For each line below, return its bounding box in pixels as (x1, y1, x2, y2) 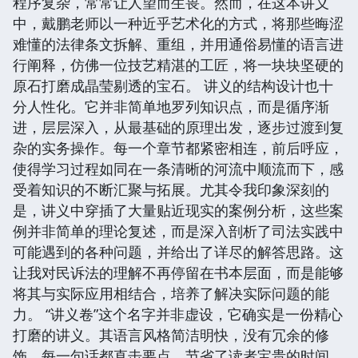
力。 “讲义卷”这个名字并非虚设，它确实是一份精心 (13, 304, 343, 324)
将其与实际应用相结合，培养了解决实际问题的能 (13, 283, 329, 303)
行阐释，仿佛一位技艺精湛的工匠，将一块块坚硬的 (13, 54, 344, 74)
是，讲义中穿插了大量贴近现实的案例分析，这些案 (13, 200, 344, 220)
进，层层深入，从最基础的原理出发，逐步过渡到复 (13, 117, 344, 137)
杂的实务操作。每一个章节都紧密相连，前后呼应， (13, 137, 344, 157)
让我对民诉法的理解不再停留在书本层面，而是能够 (13, 262, 344, 282)
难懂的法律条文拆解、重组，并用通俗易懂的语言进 (13, 34, 344, 54)
